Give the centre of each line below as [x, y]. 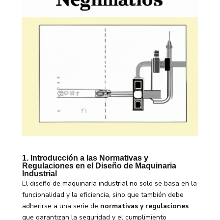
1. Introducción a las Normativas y [85, 158]
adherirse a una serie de [61, 206]
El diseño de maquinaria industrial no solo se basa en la [109, 183]
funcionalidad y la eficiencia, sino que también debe [103, 194]
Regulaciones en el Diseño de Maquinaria [99, 165]
